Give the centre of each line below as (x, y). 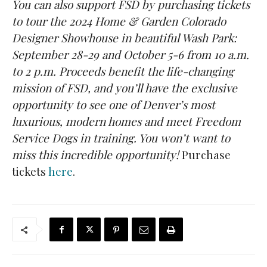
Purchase (205, 155)
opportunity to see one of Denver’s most (114, 105)
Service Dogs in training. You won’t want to (121, 138)
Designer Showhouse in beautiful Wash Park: (124, 38)
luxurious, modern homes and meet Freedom (126, 121)
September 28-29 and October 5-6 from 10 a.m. (131, 55)
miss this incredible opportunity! (95, 155)
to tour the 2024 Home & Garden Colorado (119, 21)
